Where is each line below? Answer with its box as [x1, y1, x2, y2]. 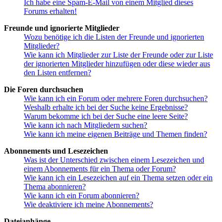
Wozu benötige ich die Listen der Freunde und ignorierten [24, 33, 204, 42]
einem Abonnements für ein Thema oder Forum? [24, 165, 176, 173]
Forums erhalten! [24, 7, 77, 16]
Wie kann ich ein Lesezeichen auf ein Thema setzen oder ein [24, 173, 213, 182]
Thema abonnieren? [24, 182, 86, 191]
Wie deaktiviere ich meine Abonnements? [24, 200, 153, 209]
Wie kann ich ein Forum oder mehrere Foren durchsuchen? [24, 94, 208, 103]
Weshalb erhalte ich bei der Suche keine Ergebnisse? [24, 103, 188, 112]
